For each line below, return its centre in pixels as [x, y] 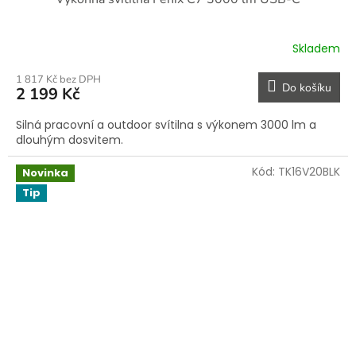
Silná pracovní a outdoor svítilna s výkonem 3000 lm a [166, 124]
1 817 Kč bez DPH [58, 79]
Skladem [316, 49]
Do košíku [307, 87]
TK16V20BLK [309, 171]
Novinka [45, 172]
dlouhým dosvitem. [70, 139]
